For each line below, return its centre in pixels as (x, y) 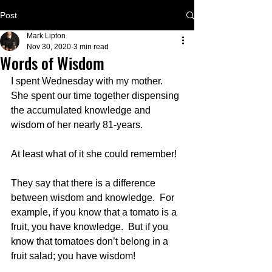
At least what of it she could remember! (96, 154)
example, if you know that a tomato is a (95, 212)
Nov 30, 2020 (49, 47)
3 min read (91, 47)
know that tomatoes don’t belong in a (91, 241)
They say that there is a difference (84, 183)
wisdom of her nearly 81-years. (77, 125)
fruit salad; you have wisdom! (73, 256)
